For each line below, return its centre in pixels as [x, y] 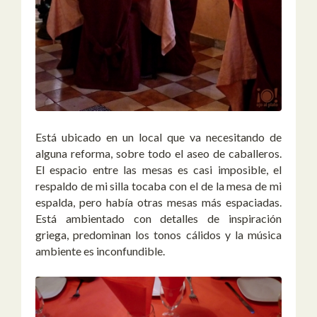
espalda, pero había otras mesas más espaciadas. [158, 202]
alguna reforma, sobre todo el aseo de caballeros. [158, 154]
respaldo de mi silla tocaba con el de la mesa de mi [158, 186]
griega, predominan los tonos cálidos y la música [158, 235]
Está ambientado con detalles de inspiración [158, 219]
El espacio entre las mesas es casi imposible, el [158, 170]
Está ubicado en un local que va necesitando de [158, 137]
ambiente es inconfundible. [100, 251]
